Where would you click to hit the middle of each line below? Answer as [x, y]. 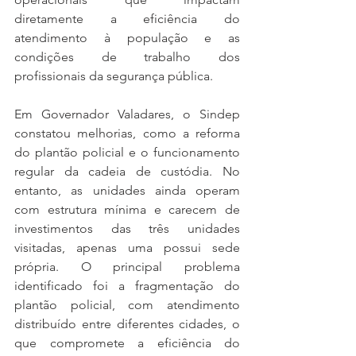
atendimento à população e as [127, 38]
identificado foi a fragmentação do [127, 286]
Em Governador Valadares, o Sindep [127, 114]
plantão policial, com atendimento [127, 305]
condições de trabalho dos [127, 57]
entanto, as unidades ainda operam [127, 190]
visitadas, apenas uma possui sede [127, 248]
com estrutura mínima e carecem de [127, 209]
